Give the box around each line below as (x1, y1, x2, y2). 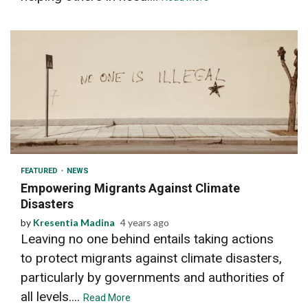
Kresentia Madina (33, 216, 115, 228)
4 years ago (120, 216, 169, 228)
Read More (83, 291, 131, 303)
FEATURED (21, 166, 60, 175)
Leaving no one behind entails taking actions (21, 230, 274, 247)
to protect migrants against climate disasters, (21, 250, 282, 266)
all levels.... (21, 288, 83, 305)
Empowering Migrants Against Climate (21, 180, 240, 195)
